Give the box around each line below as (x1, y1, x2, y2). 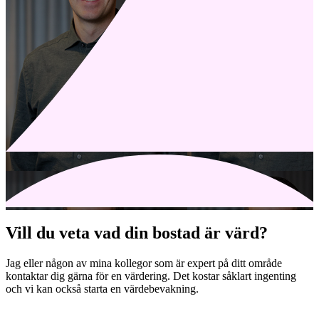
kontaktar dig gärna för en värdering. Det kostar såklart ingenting (6, 270, 296, 283)
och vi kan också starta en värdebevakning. (6, 283, 199, 296)
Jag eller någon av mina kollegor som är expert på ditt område (6, 257, 282, 270)
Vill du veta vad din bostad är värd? (6, 224, 268, 243)
